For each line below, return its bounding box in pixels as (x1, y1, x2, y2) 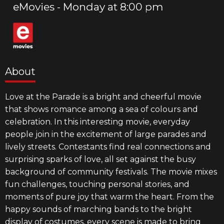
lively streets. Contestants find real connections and (5, 141, 211, 151)
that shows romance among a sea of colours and (5, 104, 198, 114)
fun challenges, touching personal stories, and (5, 179, 189, 189)
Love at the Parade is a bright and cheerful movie (5, 91, 201, 101)
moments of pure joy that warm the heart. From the (5, 191, 214, 201)
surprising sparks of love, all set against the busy (5, 154, 196, 164)
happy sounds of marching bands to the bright (5, 204, 192, 214)
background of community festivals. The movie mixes (5, 166, 217, 176)
